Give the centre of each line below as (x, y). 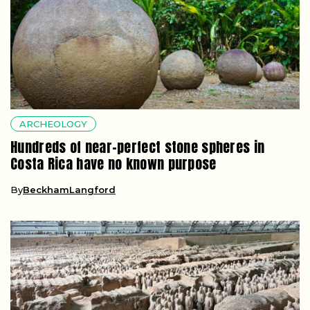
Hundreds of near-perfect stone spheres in (138, 147)
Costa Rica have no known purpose (113, 163)
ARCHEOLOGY (53, 124)
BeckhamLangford (69, 189)
